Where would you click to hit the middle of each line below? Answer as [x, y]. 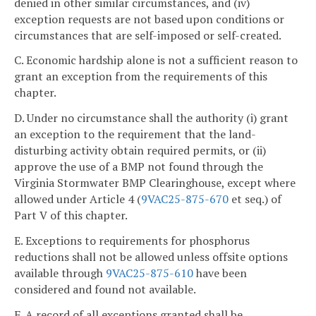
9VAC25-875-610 [150, 273]
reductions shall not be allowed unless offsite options [151, 256]
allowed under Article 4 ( [78, 199]
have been [220, 273]
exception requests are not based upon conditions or [149, 19]
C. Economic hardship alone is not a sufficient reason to [156, 60]
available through [60, 273]
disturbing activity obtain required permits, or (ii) [140, 151]
